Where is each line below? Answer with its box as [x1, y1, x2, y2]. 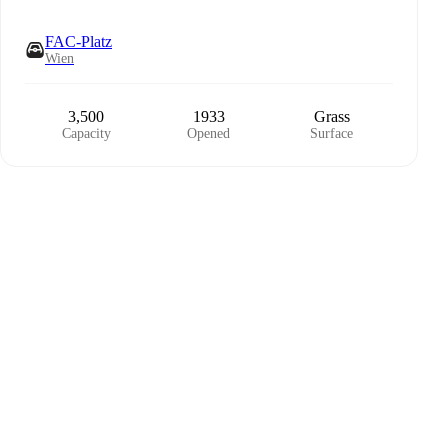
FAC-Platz [45, 33, 112, 50]
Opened [187, 126, 231, 141]
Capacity [61, 126, 111, 141]
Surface [310, 126, 354, 141]
